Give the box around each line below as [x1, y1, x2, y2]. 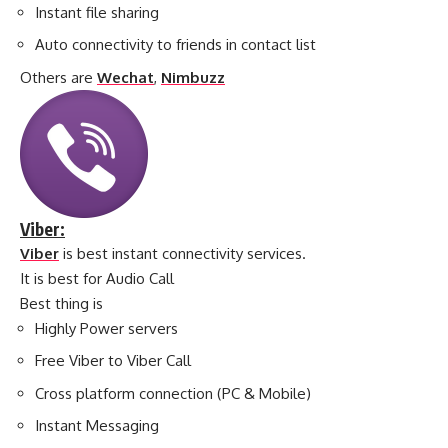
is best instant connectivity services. [59, 243, 306, 263]
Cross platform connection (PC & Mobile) [35, 383, 311, 403]
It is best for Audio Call [20, 268, 174, 288]
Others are [20, 67, 97, 87]
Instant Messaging [35, 416, 159, 436]
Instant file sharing [35, 2, 159, 22]
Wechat [97, 67, 154, 87]
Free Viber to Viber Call [35, 351, 191, 371]
